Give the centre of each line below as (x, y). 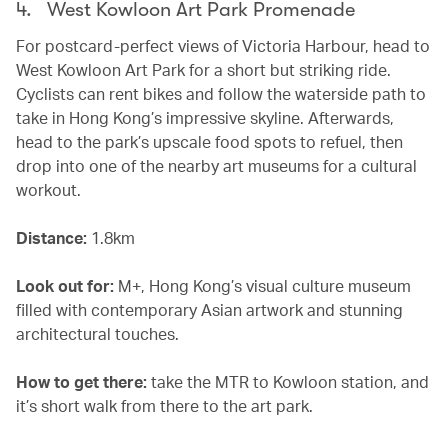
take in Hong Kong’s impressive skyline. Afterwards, (205, 118)
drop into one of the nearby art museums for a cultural (216, 166)
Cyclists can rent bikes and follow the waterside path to (221, 94)
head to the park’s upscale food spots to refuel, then (209, 142)
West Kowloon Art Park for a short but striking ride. (203, 70)
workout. (48, 190)
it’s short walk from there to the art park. (164, 406)
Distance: (51, 238)
